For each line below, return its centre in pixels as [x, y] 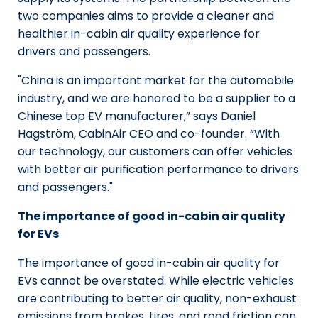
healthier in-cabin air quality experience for [139, 34]
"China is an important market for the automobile [156, 81]
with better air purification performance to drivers [158, 169]
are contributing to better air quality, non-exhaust [157, 298]
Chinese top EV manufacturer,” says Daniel [137, 116]
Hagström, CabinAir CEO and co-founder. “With [149, 134]
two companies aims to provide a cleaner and [146, 16]
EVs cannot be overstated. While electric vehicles [156, 281]
